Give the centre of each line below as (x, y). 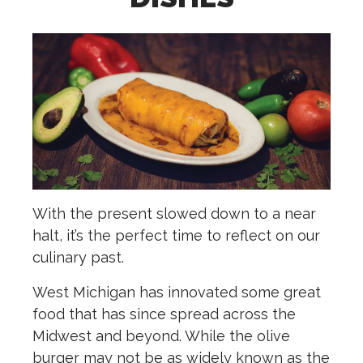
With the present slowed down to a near (174, 214)
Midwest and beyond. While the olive (161, 336)
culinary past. (78, 258)
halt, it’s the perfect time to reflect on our (176, 236)
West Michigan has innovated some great (177, 293)
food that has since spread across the (164, 314)
